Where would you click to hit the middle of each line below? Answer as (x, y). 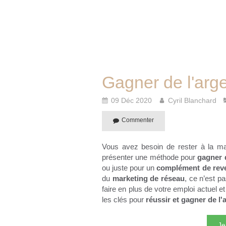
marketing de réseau (149, 178)
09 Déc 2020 (131, 100)
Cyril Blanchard (192, 100)
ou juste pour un (129, 167)
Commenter (138, 120)
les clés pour (123, 199)
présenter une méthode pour (150, 157)
